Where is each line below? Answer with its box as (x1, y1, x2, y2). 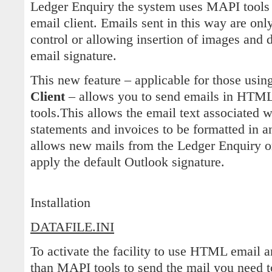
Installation (30, 195, 90, 211)
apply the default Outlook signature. (30, 155, 225, 170)
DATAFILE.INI (30, 220, 114, 235)
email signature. (30, 49, 117, 64)
